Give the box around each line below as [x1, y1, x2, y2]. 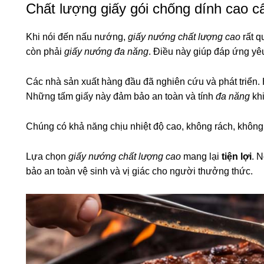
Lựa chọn [26, 151, 68, 161]
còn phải [26, 46, 64, 57]
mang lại [181, 151, 222, 161]
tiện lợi [222, 151, 252, 161]
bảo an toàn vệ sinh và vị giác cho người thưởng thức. [26, 166, 253, 176]
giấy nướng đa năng [64, 46, 148, 57]
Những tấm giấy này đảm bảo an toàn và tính [26, 91, 216, 101]
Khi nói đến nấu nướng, [26, 31, 128, 42]
